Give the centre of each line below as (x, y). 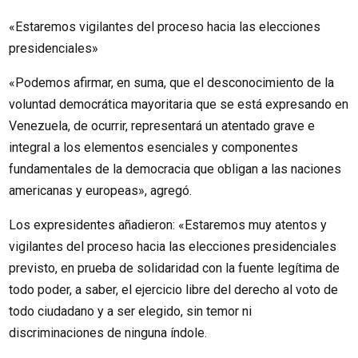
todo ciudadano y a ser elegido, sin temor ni (131, 312)
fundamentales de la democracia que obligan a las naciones (175, 169)
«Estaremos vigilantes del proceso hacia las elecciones (165, 27)
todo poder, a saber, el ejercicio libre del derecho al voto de (174, 290)
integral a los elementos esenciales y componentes (154, 148)
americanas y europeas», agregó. (101, 191)
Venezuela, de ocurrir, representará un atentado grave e (162, 126)
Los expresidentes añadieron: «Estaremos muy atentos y (168, 225)
